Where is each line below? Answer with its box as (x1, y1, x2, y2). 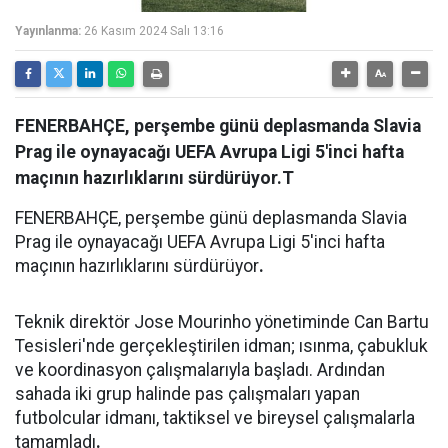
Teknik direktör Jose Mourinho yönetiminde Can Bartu (15, 312, 429, 332)
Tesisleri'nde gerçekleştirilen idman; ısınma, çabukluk (15, 336, 428, 356)
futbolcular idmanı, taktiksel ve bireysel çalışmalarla (15, 408, 415, 428)
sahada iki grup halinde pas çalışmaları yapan (15, 384, 360, 404)
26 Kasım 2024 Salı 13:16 (84, 24, 224, 38)
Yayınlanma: (15, 24, 81, 38)
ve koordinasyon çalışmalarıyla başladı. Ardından (15, 360, 385, 380)
